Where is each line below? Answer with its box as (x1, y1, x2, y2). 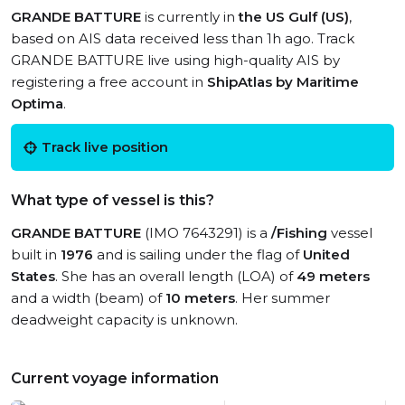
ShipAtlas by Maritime (207, 73, 359, 90)
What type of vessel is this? (11, 192, 214, 209)
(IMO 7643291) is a (141, 224, 271, 241)
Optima (11, 95, 63, 112)
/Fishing (271, 224, 327, 241)
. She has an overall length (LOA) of (55, 268, 297, 285)
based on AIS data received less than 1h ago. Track (11, 30, 354, 47)
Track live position (42, 138, 168, 155)
